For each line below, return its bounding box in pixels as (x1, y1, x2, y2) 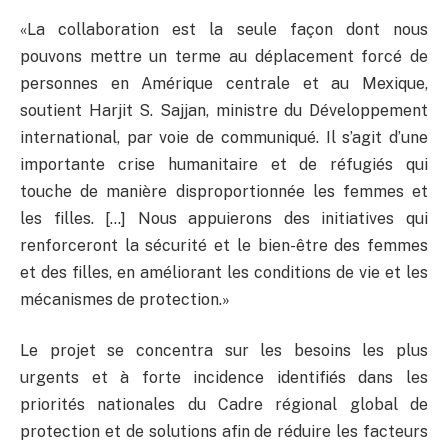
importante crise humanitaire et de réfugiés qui (20, 154, 428, 174)
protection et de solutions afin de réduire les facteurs (20, 422, 428, 442)
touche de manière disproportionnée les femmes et (20, 181, 428, 201)
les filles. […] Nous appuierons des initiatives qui (20, 208, 428, 228)
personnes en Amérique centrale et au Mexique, (20, 73, 428, 93)
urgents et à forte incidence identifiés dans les (20, 368, 428, 388)
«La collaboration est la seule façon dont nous (20, 19, 428, 39)
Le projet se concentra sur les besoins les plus (20, 341, 428, 361)
